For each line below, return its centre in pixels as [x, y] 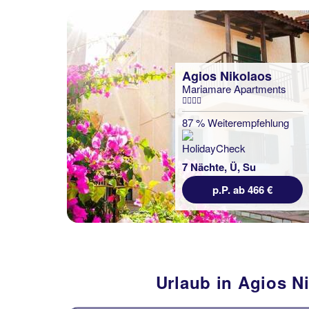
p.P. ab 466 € [242, 190]
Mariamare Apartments [234, 89]
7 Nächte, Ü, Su [219, 167]
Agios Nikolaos [227, 76]
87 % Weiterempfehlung [236, 122]
